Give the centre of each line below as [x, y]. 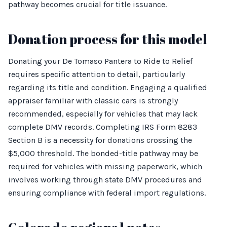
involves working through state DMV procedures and [105, 180]
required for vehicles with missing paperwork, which [105, 166]
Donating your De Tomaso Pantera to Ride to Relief [100, 61]
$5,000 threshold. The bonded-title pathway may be [103, 153]
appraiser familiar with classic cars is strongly [93, 101]
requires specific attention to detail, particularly [97, 74]
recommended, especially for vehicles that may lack [103, 114]
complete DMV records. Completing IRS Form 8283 [103, 127]
